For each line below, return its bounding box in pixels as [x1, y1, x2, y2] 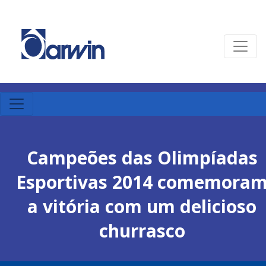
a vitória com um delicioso [27, 194, 256, 218]
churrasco [99, 218, 185, 243]
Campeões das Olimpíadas [26, 145, 258, 170]
